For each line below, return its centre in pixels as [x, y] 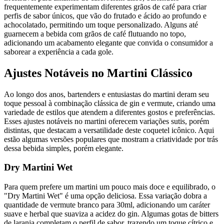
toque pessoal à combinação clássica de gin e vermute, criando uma [110, 103]
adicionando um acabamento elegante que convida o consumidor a [108, 42]
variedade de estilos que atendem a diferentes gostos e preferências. [109, 112]
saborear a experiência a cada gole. [59, 51]
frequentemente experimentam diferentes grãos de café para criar [105, 6]
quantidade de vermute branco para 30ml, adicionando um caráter [107, 205]
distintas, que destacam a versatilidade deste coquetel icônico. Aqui [109, 130]
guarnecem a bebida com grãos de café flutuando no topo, [95, 33]
